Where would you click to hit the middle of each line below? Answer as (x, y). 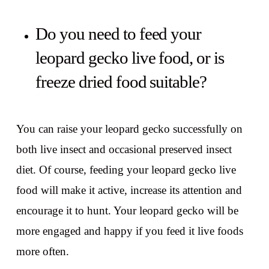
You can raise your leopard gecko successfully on (129, 128)
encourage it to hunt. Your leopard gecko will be (127, 210)
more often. (42, 251)
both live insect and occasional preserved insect (124, 149)
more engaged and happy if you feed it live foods (129, 231)
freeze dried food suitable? (121, 82)
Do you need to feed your (118, 34)
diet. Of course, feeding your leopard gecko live (126, 169)
